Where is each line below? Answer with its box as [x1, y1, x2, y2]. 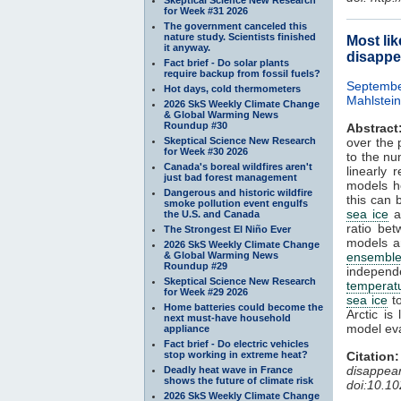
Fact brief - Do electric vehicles [164, 337, 309, 349]
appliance [164, 322, 209, 334]
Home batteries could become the [164, 301, 323, 312]
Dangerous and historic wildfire [164, 186, 312, 198]
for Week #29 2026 [164, 286, 248, 297]
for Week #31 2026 [164, 4, 248, 16]
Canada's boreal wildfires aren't [164, 160, 312, 172]
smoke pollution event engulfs [164, 197, 308, 209]
